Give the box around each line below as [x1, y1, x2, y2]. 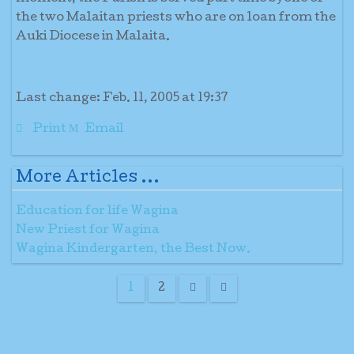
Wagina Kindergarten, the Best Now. [16, 243, 250, 256]
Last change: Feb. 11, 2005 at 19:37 [16, 92, 228, 105]
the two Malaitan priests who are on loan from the [16, 12, 336, 24]
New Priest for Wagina [16, 224, 160, 237]
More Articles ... [16, 170, 160, 186]
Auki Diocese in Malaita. [16, 31, 170, 43]
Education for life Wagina [16, 205, 179, 218]
